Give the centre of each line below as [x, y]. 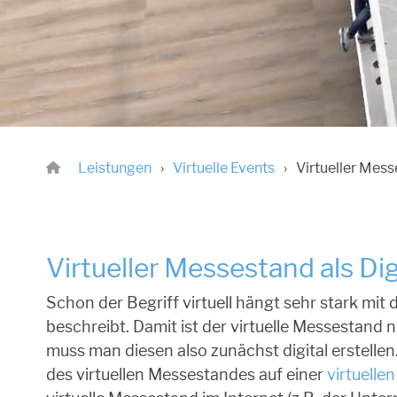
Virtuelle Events [223, 168]
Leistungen [114, 168]
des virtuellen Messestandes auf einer [187, 375]
